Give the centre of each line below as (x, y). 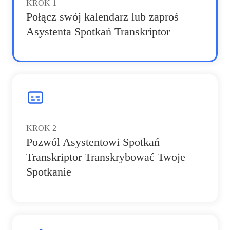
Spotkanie (49, 172)
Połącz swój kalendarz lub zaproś (102, 17)
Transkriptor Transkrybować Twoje (106, 157)
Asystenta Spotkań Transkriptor (98, 32)
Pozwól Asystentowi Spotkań (93, 142)
